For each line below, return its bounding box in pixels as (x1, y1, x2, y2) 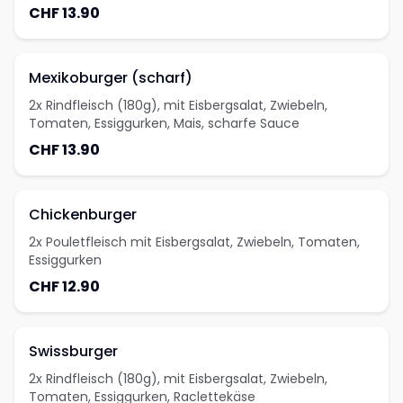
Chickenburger (29, 204, 137, 225)
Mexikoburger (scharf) (29, 67, 193, 88)
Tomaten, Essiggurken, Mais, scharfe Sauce (29, 114, 300, 132)
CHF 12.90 (29, 276, 100, 297)
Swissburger (29, 341, 118, 362)
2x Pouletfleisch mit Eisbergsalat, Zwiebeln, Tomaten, (29, 233, 360, 251)
